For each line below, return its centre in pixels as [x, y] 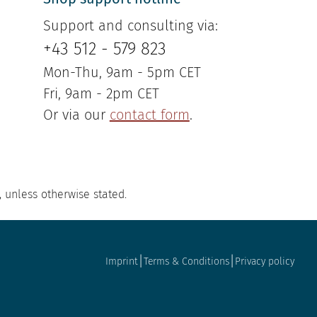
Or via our [76, 115]
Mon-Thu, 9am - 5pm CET [122, 73]
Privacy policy [265, 261]
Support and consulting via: [130, 26]
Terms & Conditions [186, 261]
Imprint [122, 261]
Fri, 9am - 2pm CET [101, 94]
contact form [149, 115]
